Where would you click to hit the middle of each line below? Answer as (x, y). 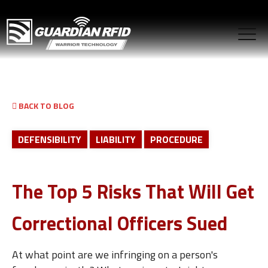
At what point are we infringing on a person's (115, 255)
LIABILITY (116, 139)
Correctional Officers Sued (120, 223)
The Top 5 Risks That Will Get (133, 191)
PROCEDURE (176, 139)
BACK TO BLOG (45, 106)
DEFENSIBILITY (50, 139)
